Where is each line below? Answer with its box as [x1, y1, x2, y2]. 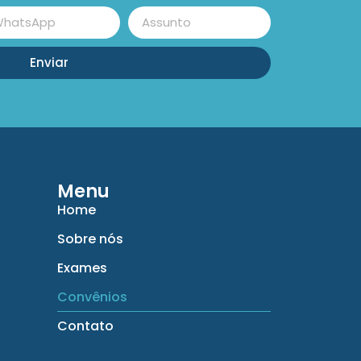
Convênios [57, 287, 127, 306]
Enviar [30, 54, 68, 72]
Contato [57, 316, 114, 335]
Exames [57, 258, 107, 277]
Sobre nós [57, 229, 123, 248]
